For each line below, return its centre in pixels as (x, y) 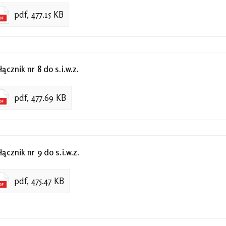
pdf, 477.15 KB (39, 14)
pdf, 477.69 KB (40, 98)
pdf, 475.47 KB (39, 181)
